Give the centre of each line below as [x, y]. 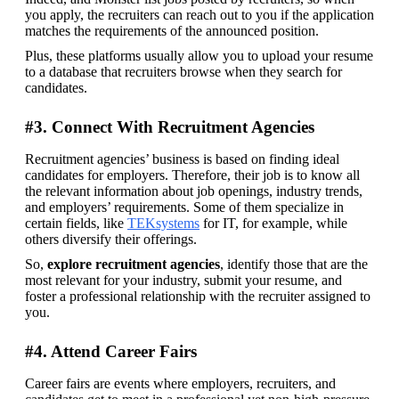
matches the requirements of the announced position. [172, 30]
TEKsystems [163, 223]
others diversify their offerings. [111, 239]
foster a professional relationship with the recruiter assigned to [198, 296]
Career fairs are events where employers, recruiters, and [180, 383]
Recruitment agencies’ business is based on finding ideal [182, 159]
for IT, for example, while [273, 223]
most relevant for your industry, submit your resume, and [183, 280]
